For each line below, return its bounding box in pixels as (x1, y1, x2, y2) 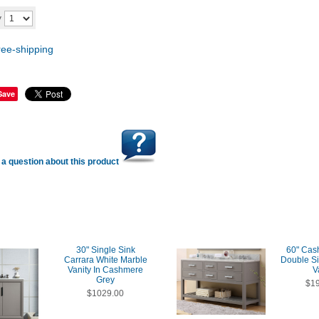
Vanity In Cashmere (68, 265, 143, 275)
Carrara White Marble (63, 255, 147, 265)
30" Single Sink (75, 245, 135, 255)
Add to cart (63, 10, 125, 24)
